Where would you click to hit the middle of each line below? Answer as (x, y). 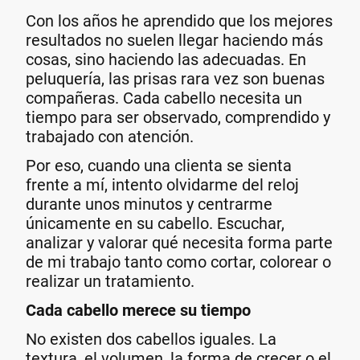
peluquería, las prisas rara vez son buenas (175, 78)
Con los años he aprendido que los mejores (179, 20)
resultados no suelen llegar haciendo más (174, 40)
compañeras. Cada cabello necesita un (164, 98)
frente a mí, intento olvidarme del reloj (162, 184)
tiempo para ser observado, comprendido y (178, 117)
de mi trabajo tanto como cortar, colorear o (178, 262)
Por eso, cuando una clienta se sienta (159, 165)
